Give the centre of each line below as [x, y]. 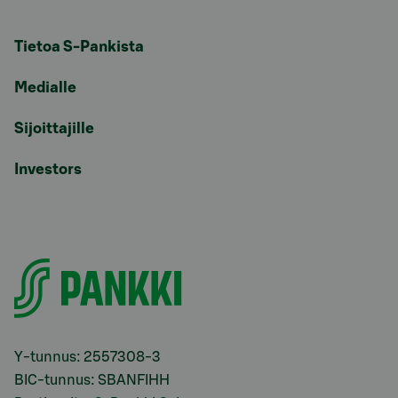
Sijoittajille [54, 128]
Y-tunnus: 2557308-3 [88, 357]
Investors [48, 169]
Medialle [45, 87]
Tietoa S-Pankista [79, 46]
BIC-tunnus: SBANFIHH [92, 380]
